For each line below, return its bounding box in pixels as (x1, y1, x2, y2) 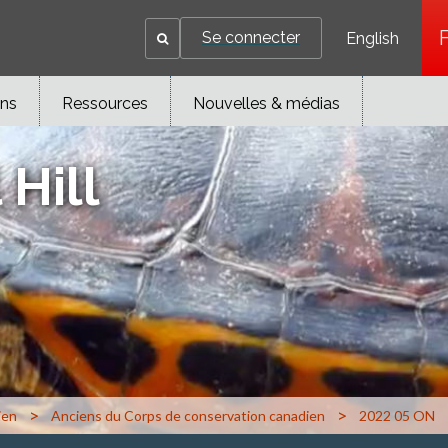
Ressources (62, 94, 148, 113)
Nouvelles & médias (193, 94, 340, 113)
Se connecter (202, 28, 300, 47)
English (345, 29, 399, 48)
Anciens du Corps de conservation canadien (51, 406, 325, 424)
